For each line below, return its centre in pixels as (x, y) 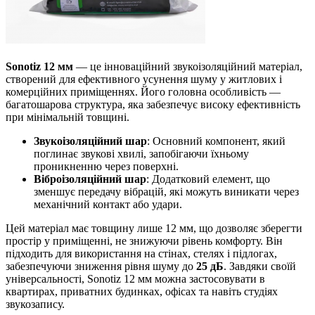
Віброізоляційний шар (90, 179)
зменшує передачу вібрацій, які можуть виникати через (166, 191)
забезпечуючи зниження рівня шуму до (101, 266)
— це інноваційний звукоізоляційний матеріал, (188, 66)
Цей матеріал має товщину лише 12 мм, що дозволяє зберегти (154, 228)
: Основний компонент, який (216, 141)
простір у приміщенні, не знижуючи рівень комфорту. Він (144, 240)
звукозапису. (35, 304)
